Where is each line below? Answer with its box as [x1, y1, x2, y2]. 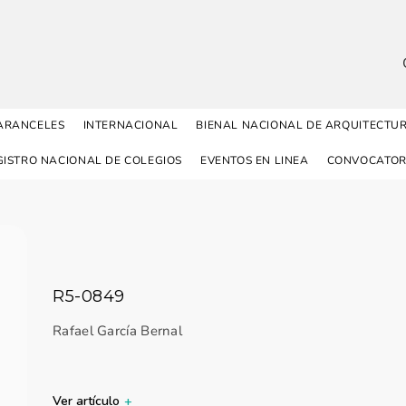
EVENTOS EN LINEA [199, 153, 309, 168]
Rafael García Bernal [53, 322, 182, 340]
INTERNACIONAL [82, 118, 179, 132]
